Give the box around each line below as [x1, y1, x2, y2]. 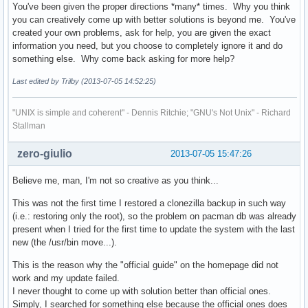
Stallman [12, 121, 45, 131]
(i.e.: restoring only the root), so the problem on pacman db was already [12, 211, 296, 222]
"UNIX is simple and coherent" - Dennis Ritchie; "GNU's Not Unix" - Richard [12, 108, 291, 118]
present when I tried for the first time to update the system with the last [12, 224, 295, 235]
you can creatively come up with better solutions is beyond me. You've [12, 14, 296, 25]
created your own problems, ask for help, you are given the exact [12, 27, 271, 38]
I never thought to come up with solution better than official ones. [12, 286, 271, 297]
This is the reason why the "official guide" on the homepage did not [12, 260, 278, 271]
